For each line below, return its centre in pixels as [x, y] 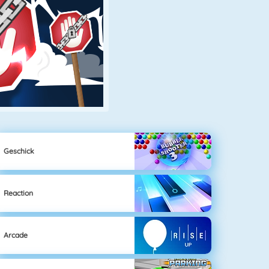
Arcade [16, 235]
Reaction [19, 193]
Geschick [19, 151]
